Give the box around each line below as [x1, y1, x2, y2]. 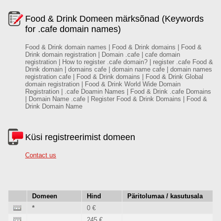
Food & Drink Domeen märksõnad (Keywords [25, 14, 204, 24]
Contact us [25, 151, 56, 159]
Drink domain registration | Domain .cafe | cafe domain [25, 51, 180, 58]
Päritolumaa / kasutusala [127, 192, 203, 200]
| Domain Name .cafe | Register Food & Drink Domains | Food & [25, 95, 207, 103]
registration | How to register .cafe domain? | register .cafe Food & [25, 58, 213, 66]
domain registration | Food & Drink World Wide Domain [25, 80, 181, 88]
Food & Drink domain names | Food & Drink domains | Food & [25, 43, 202, 51]
